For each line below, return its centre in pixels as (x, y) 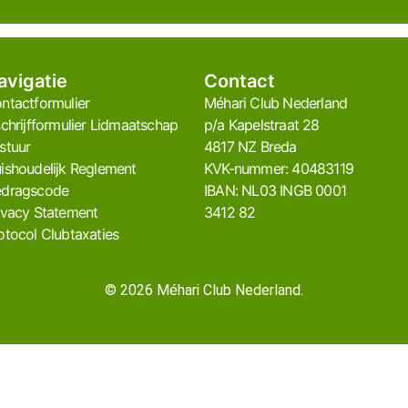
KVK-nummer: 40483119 (279, 169)
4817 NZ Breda (250, 147)
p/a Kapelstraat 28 (262, 125)
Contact (240, 82)
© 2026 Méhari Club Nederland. (204, 290)
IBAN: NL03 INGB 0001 (275, 191)
